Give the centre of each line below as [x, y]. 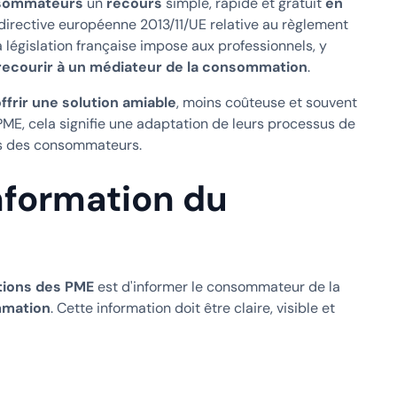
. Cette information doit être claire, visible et [192, 307]
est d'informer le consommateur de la [217, 286]
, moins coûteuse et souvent [266, 102]
